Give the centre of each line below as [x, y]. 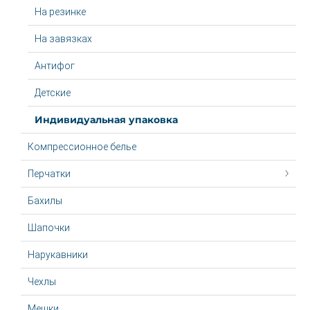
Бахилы [45, 201]
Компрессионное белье [82, 147]
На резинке [60, 12]
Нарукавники [58, 255]
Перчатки [49, 174]
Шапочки [49, 228]
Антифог [55, 66]
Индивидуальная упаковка [106, 120]
